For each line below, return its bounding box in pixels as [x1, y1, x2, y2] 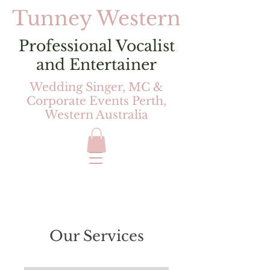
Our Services [49, 227, 144, 245]
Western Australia [45, 108, 148, 122]
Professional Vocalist [18, 37, 175, 55]
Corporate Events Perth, [27, 94, 166, 108]
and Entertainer [36, 55, 157, 74]
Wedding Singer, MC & [30, 80, 163, 94]
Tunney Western [12, 6, 181, 31]
